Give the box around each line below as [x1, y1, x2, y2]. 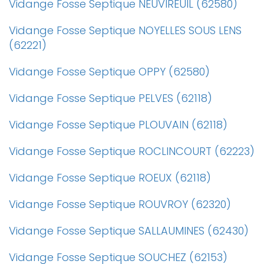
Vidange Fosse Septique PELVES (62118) [9, 91, 212, 105]
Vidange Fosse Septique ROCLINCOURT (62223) [9, 144, 255, 159]
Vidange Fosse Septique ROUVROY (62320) [9, 197, 231, 212]
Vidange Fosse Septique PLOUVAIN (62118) [9, 117, 227, 132]
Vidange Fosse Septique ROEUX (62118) [9, 170, 211, 185]
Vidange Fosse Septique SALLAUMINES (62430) [9, 223, 249, 238]
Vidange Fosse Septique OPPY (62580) [9, 64, 210, 79]
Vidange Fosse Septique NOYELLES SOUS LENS [9, 23, 242, 38]
